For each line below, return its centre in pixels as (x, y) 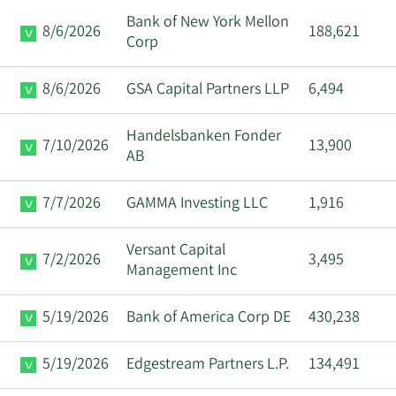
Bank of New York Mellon (208, 23)
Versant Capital (176, 251)
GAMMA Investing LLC (197, 204)
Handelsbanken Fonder (204, 137)
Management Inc (182, 271)
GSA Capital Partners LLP (208, 90)
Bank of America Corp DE (209, 318)
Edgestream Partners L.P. (208, 365)
